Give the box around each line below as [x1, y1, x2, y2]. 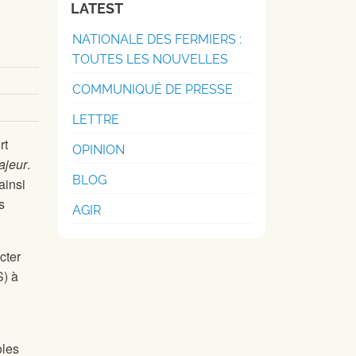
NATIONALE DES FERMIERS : [72, 32, 242, 47]
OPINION [72, 142, 125, 157]
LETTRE [72, 112, 119, 127]
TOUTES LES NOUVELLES [72, 52, 228, 67]
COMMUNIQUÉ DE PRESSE [72, 82, 233, 97]
